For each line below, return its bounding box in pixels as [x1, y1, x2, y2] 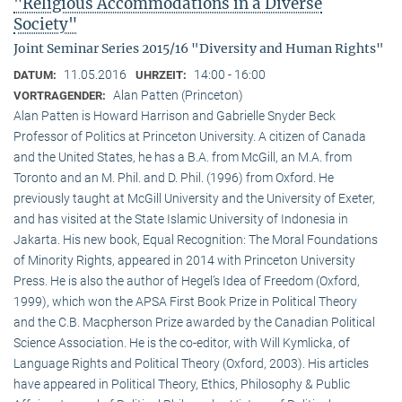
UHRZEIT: [135, 68, 189, 83]
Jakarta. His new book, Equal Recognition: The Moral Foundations [13, 232, 378, 248]
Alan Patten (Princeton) [113, 88, 243, 103]
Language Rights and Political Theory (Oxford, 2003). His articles [13, 356, 369, 371]
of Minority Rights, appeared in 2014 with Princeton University [13, 253, 355, 268]
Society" [13, 14, 77, 35]
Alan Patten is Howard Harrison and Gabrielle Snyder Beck [13, 109, 336, 124]
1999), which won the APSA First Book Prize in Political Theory [13, 294, 357, 310]
